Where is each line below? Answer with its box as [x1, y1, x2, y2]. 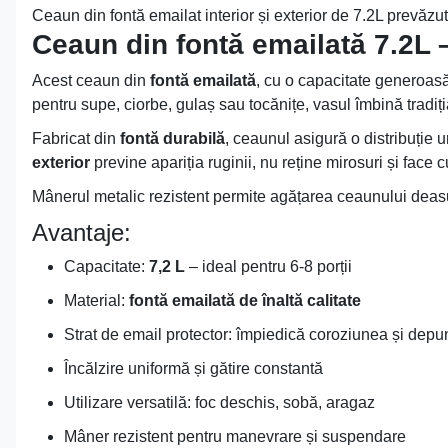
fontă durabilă [120, 129, 225, 147]
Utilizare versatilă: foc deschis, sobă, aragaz [64, 393, 375, 411]
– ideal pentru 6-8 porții [185, 257, 352, 275]
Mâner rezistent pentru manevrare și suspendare [64, 427, 406, 445]
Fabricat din [32, 129, 120, 147]
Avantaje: [32, 218, 131, 246]
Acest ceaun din [32, 71, 150, 89]
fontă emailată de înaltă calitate [129, 291, 361, 309]
